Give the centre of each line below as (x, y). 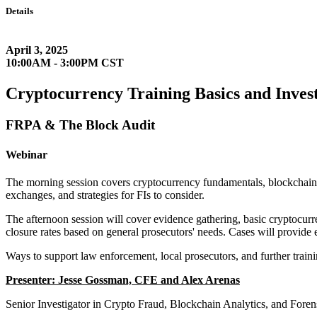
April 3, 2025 (37, 50)
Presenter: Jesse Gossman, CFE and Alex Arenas (123, 279)
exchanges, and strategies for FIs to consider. (105, 195)
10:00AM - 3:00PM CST (65, 63)
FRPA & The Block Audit (80, 125)
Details (19, 11)
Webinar (27, 154)
